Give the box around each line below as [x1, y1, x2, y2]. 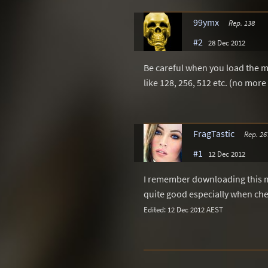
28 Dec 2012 [208, 38, 245, 48]
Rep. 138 [228, 18, 255, 28]
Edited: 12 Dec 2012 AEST [144, 205, 223, 215]
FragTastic [193, 127, 234, 140]
